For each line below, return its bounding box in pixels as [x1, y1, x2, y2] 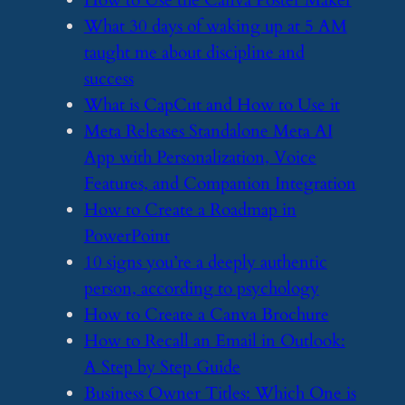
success [83, 67, 134, 90]
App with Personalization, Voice [83, 146, 316, 169]
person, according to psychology [83, 277, 319, 300]
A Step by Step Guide [83, 355, 240, 379]
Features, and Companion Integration [83, 172, 356, 195]
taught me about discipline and [83, 41, 305, 64]
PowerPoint [83, 224, 170, 248]
